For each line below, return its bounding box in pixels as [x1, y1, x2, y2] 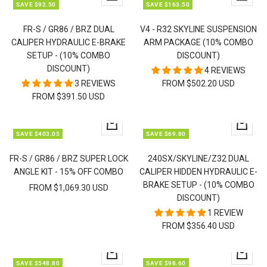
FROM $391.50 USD [32, 91, 105, 101]
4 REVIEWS [204, 65, 246, 75]
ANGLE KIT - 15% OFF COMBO [14, 166, 123, 176]
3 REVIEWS [74, 78, 116, 88]
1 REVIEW [207, 207, 243, 218]
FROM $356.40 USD [162, 221, 235, 231]
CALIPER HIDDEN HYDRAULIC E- [139, 166, 257, 176]
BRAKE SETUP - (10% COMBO [142, 179, 254, 190]
